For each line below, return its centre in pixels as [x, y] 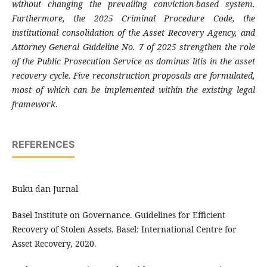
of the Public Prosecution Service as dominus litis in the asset [133, 61]
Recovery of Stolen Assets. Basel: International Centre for [124, 229]
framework [33, 104]
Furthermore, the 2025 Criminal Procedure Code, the [133, 18]
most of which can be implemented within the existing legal [133, 90]
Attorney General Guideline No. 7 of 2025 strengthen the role [133, 47]
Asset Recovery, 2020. [54, 244]
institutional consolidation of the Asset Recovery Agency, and [133, 33]
